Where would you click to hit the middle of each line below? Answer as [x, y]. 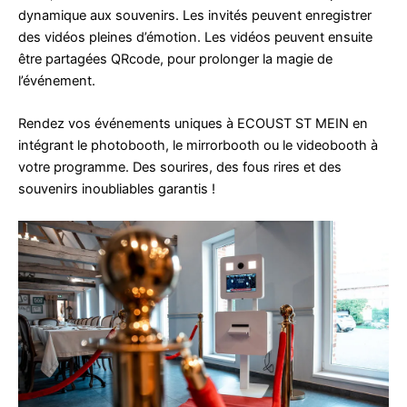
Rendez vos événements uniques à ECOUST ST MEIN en [193, 123]
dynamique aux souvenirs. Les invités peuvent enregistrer [195, 15]
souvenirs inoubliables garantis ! [117, 189]
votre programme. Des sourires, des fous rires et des [180, 167]
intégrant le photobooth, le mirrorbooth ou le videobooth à [198, 145]
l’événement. [57, 80]
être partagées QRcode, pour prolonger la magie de [175, 59]
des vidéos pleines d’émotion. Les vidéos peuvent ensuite [195, 37]
